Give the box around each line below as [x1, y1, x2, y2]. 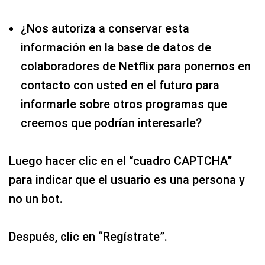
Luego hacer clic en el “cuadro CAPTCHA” [9, 153, 232, 168]
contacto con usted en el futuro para [21, 77, 219, 92]
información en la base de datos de [21, 40, 211, 54]
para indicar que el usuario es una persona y [9, 172, 245, 187]
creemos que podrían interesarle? [21, 115, 202, 130]
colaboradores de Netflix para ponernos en [21, 59, 251, 73]
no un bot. [9, 191, 63, 206]
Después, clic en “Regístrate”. [9, 229, 167, 244]
